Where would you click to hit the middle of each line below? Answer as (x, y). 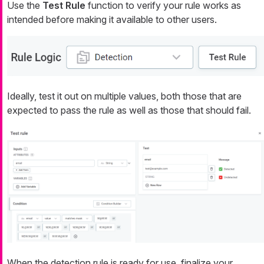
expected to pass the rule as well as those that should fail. (129, 110)
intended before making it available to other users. (112, 20)
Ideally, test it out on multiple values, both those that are (124, 96)
